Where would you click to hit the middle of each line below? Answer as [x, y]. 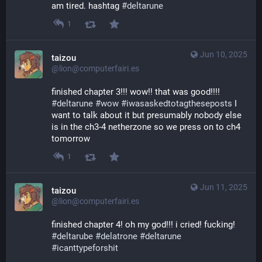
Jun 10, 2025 [224, 54]
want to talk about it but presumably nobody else [146, 115]
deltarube [75, 237]
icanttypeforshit [87, 248]
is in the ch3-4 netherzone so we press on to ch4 [146, 127]
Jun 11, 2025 [224, 187]
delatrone [119, 237]
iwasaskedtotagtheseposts [179, 104]
